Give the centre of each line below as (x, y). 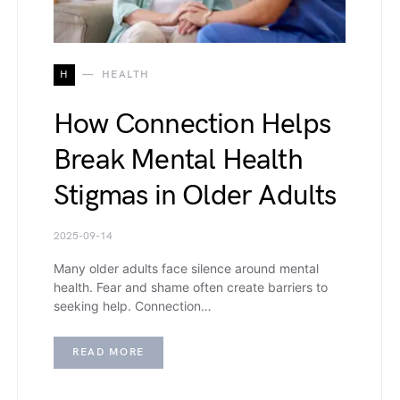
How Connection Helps (192, 125)
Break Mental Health (178, 161)
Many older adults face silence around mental (186, 269)
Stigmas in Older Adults (195, 196)
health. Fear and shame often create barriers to (191, 287)
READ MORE (108, 353)
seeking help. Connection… (133, 306)
